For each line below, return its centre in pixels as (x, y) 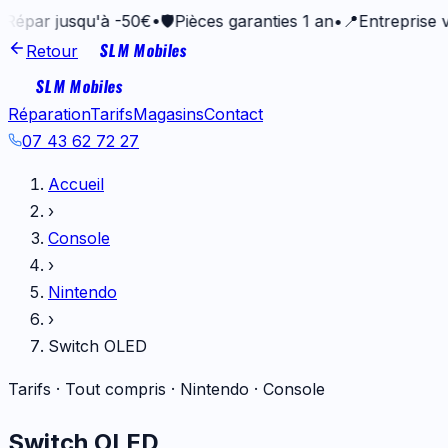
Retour (52, 51)
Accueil (76, 184)
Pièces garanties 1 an (208, 21)
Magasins (168, 114)
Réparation (49, 114)
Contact (233, 114)
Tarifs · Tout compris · (94, 389)
